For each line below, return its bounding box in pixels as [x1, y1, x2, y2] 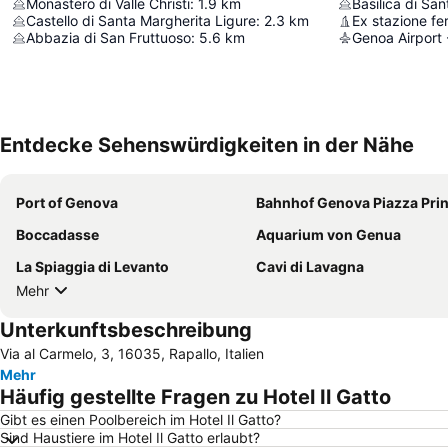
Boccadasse [16, 226, 99, 244]
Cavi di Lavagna [256, 258, 364, 276]
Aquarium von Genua [256, 226, 401, 244]
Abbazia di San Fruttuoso [26, 29, 191, 47]
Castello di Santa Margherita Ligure [26, 12, 256, 30]
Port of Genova [16, 194, 118, 212]
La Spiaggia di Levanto [16, 258, 169, 276]
